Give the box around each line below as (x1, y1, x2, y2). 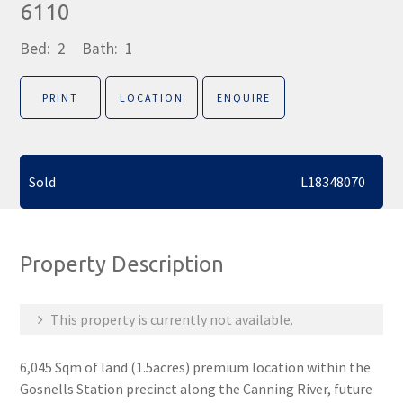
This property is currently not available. (48, 310, 294, 328)
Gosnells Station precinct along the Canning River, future (20, 380, 373, 398)
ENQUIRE (217, 91, 272, 104)
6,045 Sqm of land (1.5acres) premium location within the (20, 358, 372, 376)
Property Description (20, 252, 225, 276)
